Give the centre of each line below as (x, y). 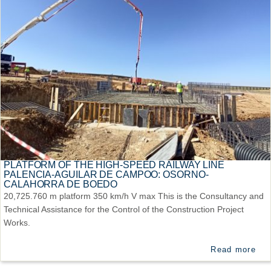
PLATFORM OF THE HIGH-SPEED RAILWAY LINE (114, 165)
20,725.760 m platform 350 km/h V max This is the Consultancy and (134, 196)
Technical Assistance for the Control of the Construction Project (124, 209)
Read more (233, 249)
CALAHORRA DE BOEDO (61, 184)
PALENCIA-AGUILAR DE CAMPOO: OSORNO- (106, 174)
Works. (17, 222)
